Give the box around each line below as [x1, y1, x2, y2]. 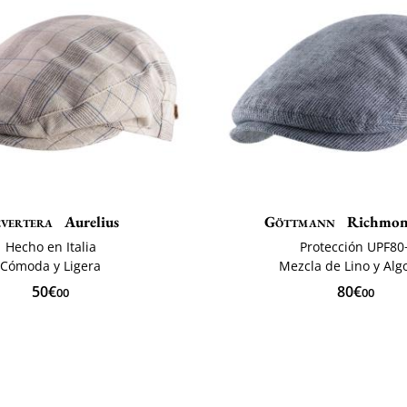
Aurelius [61, 211, 120, 232]
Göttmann [263, 211, 336, 232]
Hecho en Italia [5, 237, 96, 255]
